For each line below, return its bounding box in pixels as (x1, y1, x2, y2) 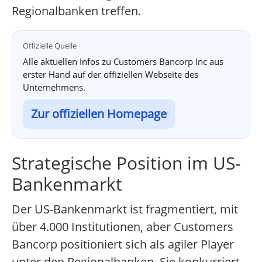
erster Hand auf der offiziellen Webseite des (23, 68, 198, 81)
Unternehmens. (23, 81, 85, 94)
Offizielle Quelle (23, 40, 77, 51)
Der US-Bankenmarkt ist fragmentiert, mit (12, 201, 238, 218)
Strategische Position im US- (12, 151, 241, 175)
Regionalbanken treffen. (12, 3, 141, 19)
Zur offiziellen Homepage (31, 106, 167, 122)
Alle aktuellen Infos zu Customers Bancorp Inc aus (23, 56, 223, 68)
